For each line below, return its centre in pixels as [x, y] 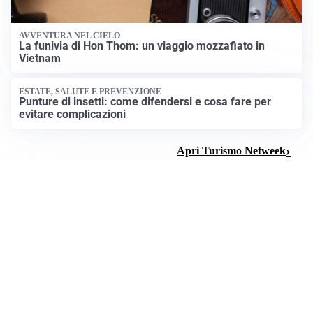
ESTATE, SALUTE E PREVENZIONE [90, 91]
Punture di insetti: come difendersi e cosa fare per [145, 101]
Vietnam [40, 59]
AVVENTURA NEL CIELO [70, 35]
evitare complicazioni [73, 114]
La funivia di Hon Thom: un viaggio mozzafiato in [142, 46]
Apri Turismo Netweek [231, 150]
